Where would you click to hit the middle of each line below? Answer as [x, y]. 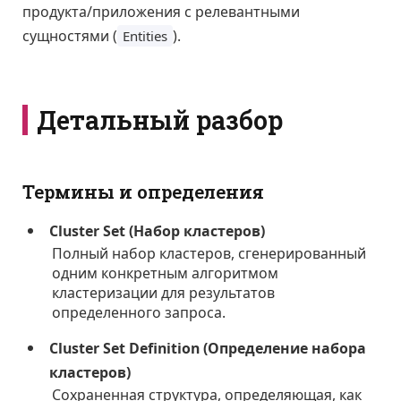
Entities [145, 35]
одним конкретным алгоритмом [166, 273]
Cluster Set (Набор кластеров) [158, 231]
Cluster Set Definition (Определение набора [208, 349]
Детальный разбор [160, 119]
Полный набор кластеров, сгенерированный [209, 254]
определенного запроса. [139, 313]
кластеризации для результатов [164, 293]
